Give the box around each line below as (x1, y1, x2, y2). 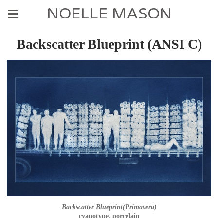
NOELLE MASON (46, 5, 172, 23)
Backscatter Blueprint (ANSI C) (16, 36, 202, 52)
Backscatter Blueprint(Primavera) (61, 203, 157, 211)
